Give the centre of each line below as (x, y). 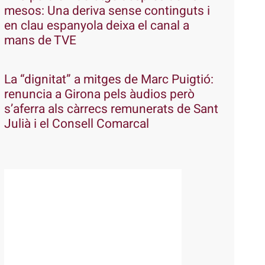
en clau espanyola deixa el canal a (96, 25)
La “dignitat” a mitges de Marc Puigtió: (109, 79)
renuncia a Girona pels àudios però (99, 94)
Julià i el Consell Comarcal (76, 124)
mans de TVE (40, 40)
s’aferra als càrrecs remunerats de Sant (111, 109)
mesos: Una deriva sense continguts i (107, 11)
